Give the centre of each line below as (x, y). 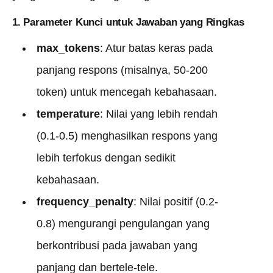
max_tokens (68, 48)
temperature (68, 114)
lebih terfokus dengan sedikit (106, 158)
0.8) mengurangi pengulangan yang (123, 224)
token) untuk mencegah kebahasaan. (126, 92)
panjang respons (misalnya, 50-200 (122, 70)
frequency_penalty (85, 202)
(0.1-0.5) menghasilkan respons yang (127, 136)
